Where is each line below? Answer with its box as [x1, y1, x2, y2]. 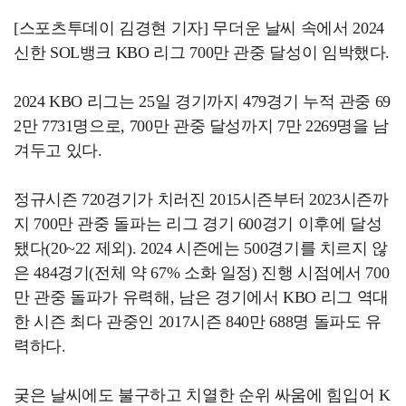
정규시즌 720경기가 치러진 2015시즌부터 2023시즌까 [14, 189, 389, 208]
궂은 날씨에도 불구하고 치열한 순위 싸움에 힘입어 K [14, 385, 391, 404]
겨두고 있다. [14, 140, 102, 159]
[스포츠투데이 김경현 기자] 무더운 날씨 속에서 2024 [14, 18, 384, 37]
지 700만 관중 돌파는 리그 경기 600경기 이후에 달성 [14, 214, 382, 233]
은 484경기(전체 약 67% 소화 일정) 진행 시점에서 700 [14, 263, 390, 282]
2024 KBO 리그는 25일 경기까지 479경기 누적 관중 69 [14, 92, 391, 111]
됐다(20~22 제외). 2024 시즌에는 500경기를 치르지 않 [14, 238, 389, 257]
